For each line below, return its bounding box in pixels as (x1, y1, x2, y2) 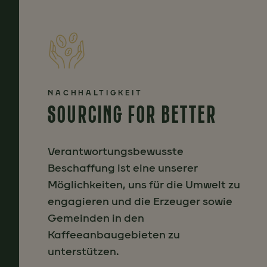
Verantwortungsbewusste (48, 145, 184, 159)
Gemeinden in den (48, 212, 144, 225)
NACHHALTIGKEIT (48, 89, 143, 98)
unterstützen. (48, 245, 119, 259)
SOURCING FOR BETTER (48, 100, 217, 129)
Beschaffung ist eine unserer (48, 162, 198, 175)
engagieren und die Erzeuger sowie (48, 195, 232, 209)
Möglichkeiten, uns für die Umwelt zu (48, 178, 240, 192)
